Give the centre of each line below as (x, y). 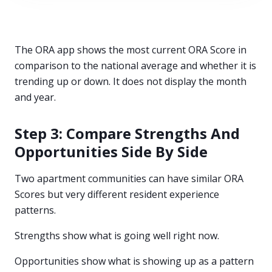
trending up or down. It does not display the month (131, 81)
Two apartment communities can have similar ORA (129, 178)
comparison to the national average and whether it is (135, 66)
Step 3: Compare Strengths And (127, 133)
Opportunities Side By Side (111, 151)
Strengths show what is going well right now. (117, 236)
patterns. (35, 210)
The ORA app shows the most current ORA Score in (131, 50)
